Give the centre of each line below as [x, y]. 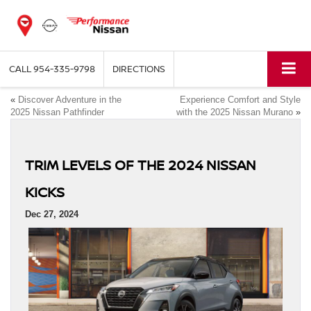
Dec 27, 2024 [52, 214]
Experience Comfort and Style [240, 99]
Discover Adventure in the [70, 99]
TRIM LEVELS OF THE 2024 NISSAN [141, 165]
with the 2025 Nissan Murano [235, 112]
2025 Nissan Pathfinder [57, 112]
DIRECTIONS [139, 69]
